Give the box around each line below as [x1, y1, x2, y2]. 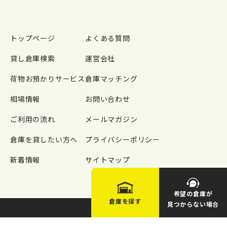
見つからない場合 [167, 200, 219, 208]
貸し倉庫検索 [10, 53, 55, 64]
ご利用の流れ [10, 114, 55, 125]
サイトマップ [85, 155, 130, 165]
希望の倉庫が [173, 189, 213, 198]
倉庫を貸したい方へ [10, 134, 78, 145]
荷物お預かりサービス [10, 73, 85, 84]
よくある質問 [85, 33, 130, 44]
